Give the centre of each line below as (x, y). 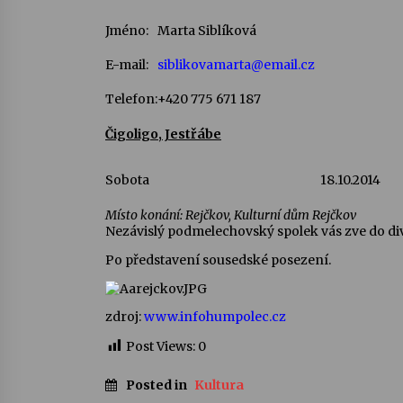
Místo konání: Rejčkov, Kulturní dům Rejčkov (231, 215)
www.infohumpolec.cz (215, 317)
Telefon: (131, 99)
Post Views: (161, 346)
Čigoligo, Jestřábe (163, 134)
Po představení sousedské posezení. (218, 260)
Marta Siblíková (207, 30)
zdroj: (125, 317)
